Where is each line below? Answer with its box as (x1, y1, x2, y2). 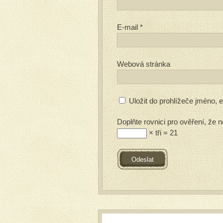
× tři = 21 (147, 128, 178, 137)
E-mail (117, 23, 140, 31)
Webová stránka (117, 60, 170, 68)
